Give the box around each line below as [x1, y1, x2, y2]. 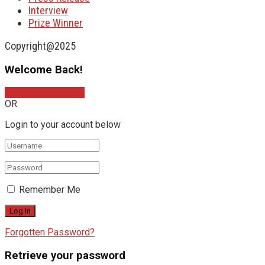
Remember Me [19, 184, 80, 196]
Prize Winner [28, 16, 83, 29]
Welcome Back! [5, 63, 83, 76]
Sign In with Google [5, 87, 85, 99]
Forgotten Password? [5, 227, 95, 238]
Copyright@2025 [5, 39, 76, 52]
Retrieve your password [5, 248, 125, 262]
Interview [28, 4, 68, 17]
